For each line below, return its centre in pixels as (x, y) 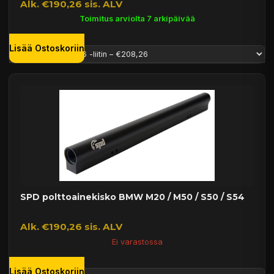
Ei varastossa (137, 242)
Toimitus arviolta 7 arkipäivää (137, 18)
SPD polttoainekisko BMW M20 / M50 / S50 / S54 (132, 197)
